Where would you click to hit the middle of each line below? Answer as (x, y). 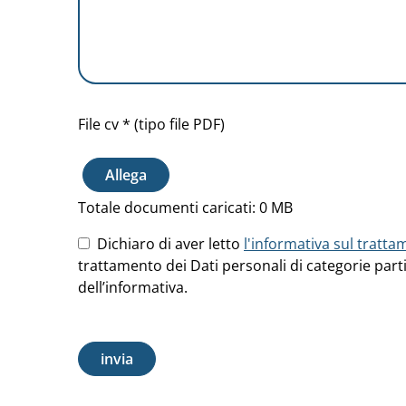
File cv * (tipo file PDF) (151, 125)
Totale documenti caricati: (169, 208)
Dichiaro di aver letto (167, 244)
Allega (126, 175)
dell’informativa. (133, 288)
